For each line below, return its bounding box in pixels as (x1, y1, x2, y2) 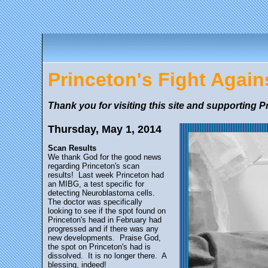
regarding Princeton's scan (48, 162, 139, 170)
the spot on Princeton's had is (48, 242, 151, 251)
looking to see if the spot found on (48, 206, 166, 215)
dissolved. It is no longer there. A (48, 251, 166, 260)
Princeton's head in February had (48, 215, 162, 224)
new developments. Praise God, (48, 233, 161, 242)
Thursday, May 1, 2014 (48, 123, 162, 135)
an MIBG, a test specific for (48, 179, 144, 188)
